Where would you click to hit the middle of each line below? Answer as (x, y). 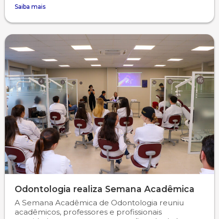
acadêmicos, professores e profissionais (88, 212)
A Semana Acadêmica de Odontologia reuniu (99, 202)
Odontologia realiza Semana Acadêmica (105, 189)
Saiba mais (30, 7)
